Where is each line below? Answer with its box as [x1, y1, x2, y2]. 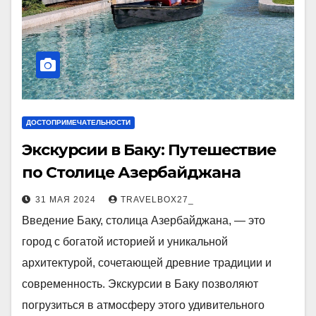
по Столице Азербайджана [22, 163, 241, 182]
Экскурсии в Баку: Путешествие [22, 140, 276, 159]
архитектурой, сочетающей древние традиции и [22, 257, 272, 269]
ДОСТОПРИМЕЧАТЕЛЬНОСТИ [26, 119, 130, 126]
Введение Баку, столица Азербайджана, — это [22, 214, 265, 226]
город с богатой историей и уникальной [22, 236, 228, 248]
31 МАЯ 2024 [35, 195, 99, 205]
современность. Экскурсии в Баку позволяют [22, 278, 258, 290]
